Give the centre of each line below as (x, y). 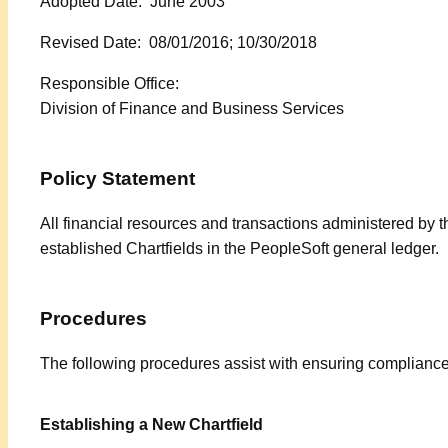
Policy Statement (117, 179)
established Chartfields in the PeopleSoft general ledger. (239, 249)
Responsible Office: (109, 84)
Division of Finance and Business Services (192, 109)
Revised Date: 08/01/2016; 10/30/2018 (178, 43)
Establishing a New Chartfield (151, 425)
